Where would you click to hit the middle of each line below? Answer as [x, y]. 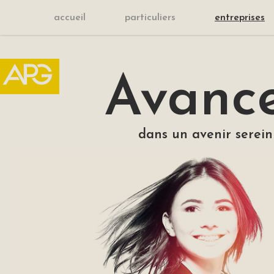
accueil [70, 18]
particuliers [150, 18]
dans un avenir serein [206, 135]
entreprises [240, 18]
